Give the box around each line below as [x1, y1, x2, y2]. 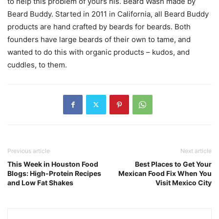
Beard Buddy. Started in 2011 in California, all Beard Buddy [7, 9, 209, 19]
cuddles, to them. [7, 60, 67, 69]
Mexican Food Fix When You [118, 169, 212, 177]
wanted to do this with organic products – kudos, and [7, 47, 190, 57]
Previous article [7, 147, 50, 154]
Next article [180, 147, 212, 154]
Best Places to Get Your [135, 159, 212, 168]
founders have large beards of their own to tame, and [7, 34, 191, 44]
